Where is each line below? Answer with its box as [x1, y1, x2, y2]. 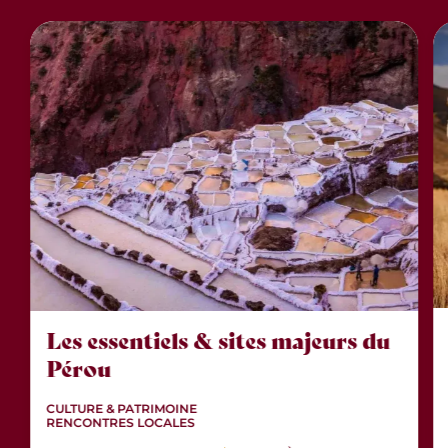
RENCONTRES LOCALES [46, 413, 196, 433]
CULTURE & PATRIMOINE [46, 399, 198, 419]
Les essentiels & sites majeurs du [46, 327, 391, 356]
